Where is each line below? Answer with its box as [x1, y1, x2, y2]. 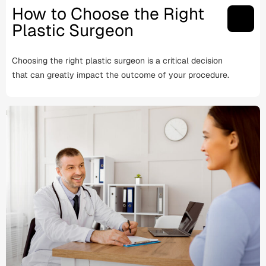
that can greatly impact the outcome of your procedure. [12, 69, 229, 81]
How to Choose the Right [12, 3, 204, 25]
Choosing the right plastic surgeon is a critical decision [12, 55, 223, 66]
